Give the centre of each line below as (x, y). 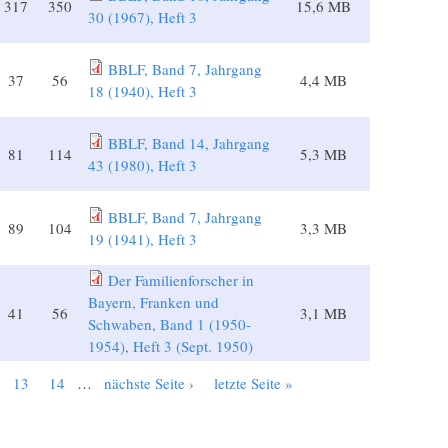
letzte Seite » (253, 383)
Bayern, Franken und (153, 302)
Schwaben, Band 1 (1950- (169, 324)
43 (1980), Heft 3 (142, 165)
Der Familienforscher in (180, 280)
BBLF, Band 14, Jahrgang (188, 143)
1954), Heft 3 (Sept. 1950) (170, 346)
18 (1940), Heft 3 (142, 91)
